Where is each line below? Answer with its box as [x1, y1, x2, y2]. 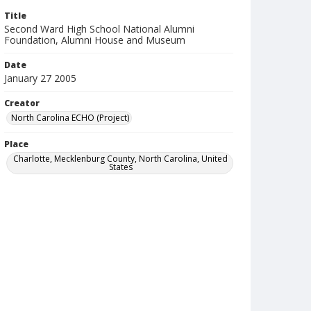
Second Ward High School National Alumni [4, 22, 194, 35]
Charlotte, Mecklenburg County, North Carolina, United [13, 153, 228, 165]
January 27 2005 [4, 72, 76, 85]
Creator [4, 97, 40, 109]
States [108, 161, 133, 173]
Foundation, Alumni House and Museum [4, 33, 185, 47]
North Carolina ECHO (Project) [11, 112, 129, 124]
